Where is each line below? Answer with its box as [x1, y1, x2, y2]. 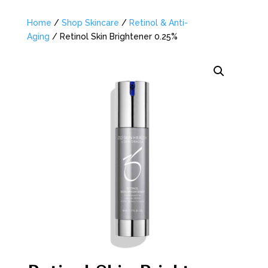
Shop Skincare [61, 17, 119, 28]
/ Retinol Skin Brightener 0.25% [49, 31, 178, 41]
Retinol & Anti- [129, 17, 188, 28]
